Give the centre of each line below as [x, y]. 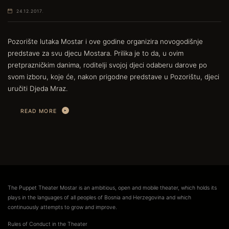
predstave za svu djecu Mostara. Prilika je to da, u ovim [96, 53]
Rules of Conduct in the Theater [48, 224]
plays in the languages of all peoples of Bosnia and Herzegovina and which [99, 198]
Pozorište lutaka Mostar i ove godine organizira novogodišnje [105, 41]
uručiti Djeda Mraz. [38, 88]
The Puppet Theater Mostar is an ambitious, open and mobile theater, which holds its [112, 188]
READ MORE [39, 111]
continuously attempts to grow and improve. [62, 208]
